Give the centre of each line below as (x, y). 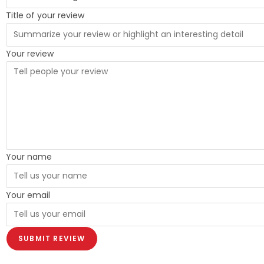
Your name (29, 156)
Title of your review (45, 15)
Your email (28, 195)
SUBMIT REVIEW (52, 238)
